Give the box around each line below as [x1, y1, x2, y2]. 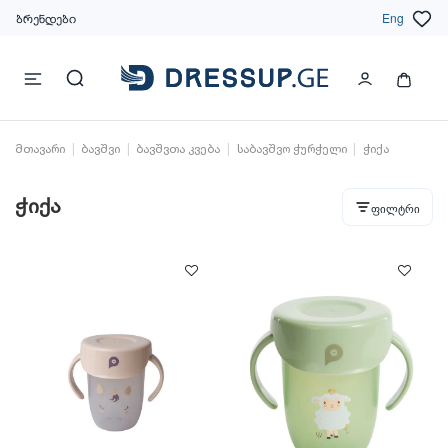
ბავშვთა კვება [136, 140, 221, 160]
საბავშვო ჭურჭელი [236, 140, 347, 160]
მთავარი [15, 140, 65, 160]
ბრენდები [16, 8, 76, 26]
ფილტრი [371, 200, 420, 217]
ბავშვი [81, 140, 121, 160]
